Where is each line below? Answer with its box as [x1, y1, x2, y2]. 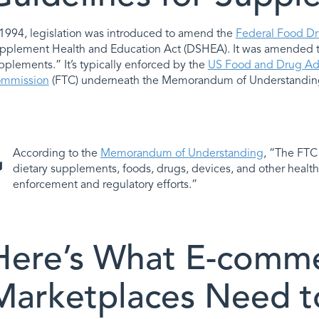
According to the [12, 145, 100, 160]
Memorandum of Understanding [100, 145, 263, 160]
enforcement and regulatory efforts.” [12, 177, 197, 192]
